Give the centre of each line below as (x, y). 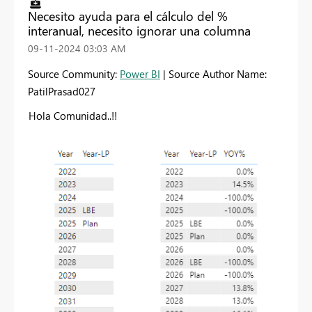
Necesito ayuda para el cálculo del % (128, 16)
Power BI (140, 73)
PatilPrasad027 (62, 91)
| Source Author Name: (213, 73)
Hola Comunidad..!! (73, 115)
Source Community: (74, 73)
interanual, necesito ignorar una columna (139, 30)
